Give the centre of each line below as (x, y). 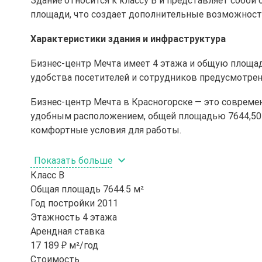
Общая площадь (65, 189)
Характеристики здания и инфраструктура (128, 39)
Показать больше (73, 160)
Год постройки (63, 203)
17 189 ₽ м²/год (64, 245)
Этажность (55, 217)
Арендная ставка (68, 231)
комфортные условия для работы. (106, 130)
